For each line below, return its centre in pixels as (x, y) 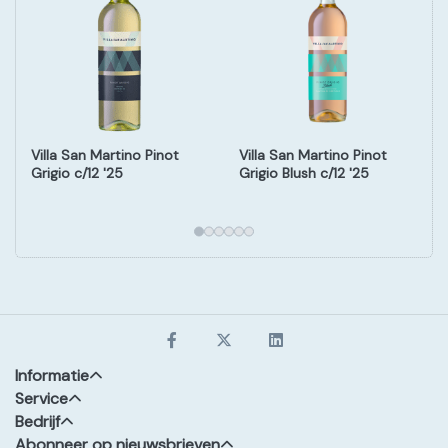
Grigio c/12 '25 (77, 172)
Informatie (52, 375)
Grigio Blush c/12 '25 (304, 172)
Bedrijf (37, 421)
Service (41, 398)
